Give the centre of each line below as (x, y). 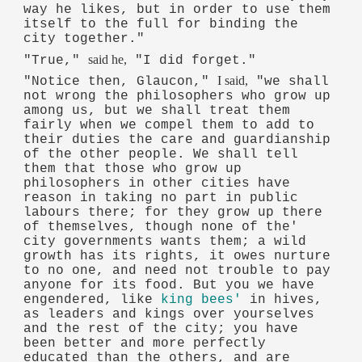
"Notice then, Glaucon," (121, 82)
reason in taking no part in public (161, 198)
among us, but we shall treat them (157, 111)
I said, (233, 81)
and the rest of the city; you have (161, 329)
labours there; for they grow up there (173, 213)
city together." (84, 39)
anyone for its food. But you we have (169, 286)
